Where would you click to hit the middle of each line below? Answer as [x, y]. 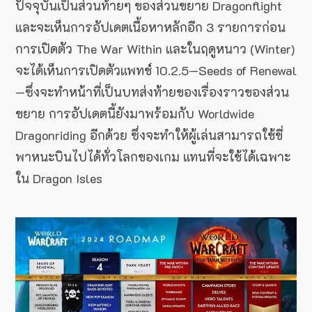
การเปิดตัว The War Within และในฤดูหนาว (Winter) [155, 48]
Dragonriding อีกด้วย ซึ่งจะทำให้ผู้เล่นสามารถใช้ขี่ [149, 135]
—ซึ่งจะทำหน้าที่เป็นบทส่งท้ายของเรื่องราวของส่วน [152, 92]
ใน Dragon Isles [59, 178]
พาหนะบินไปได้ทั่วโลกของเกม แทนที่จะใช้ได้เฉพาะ [153, 156]
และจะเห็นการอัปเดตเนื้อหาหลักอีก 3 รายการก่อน [150, 27]
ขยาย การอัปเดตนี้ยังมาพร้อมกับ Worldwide [135, 113]
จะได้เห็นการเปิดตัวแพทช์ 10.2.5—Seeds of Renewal [156, 70]
